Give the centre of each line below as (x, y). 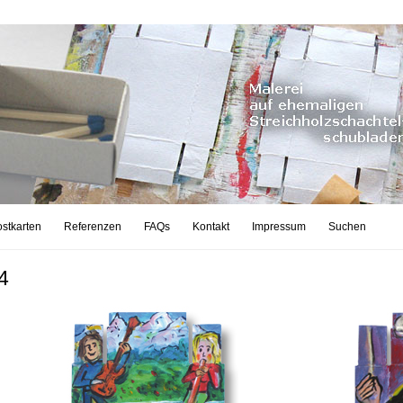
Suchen (347, 227)
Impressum (278, 227)
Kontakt (210, 227)
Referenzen (92, 227)
